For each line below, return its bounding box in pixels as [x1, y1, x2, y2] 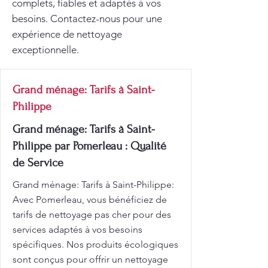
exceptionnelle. [12, 44, 79, 56]
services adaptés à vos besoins [13, 224, 142, 235]
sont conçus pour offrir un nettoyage [13, 254, 168, 265]
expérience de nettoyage [12, 28, 122, 40]
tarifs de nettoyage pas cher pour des [13, 209, 171, 220]
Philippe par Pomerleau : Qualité [13, 139, 166, 153]
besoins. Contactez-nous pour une [12, 13, 162, 25]
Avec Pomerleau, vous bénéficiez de [13, 194, 167, 205]
